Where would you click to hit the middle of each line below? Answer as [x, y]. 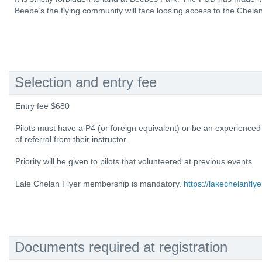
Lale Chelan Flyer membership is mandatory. [99, 184]
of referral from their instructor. [72, 139]
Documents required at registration [121, 247]
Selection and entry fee [86, 82]
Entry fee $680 [42, 106]
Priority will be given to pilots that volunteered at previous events [134, 161]
